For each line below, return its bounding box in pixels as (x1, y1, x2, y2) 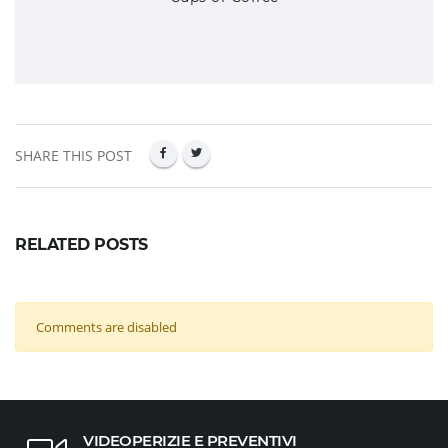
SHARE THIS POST (15, 146, 132, 166)
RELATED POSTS (15, 235, 148, 255)
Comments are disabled (36, 318, 177, 337)
